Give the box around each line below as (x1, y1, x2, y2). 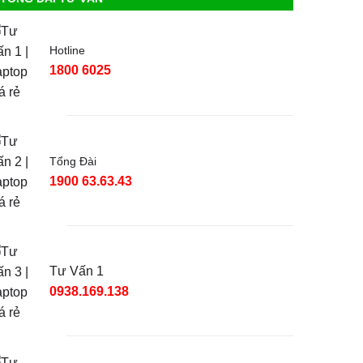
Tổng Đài (49, 154, 96, 168)
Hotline (49, 44, 85, 58)
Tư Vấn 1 (49, 263, 104, 278)
